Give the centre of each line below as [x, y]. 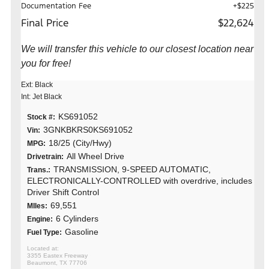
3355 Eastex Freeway [57, 255]
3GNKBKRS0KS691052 [88, 129]
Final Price [45, 23]
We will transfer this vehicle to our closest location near [137, 49]
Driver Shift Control [63, 192]
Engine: [40, 219]
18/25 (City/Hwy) [80, 143]
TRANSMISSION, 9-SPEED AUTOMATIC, [132, 169]
